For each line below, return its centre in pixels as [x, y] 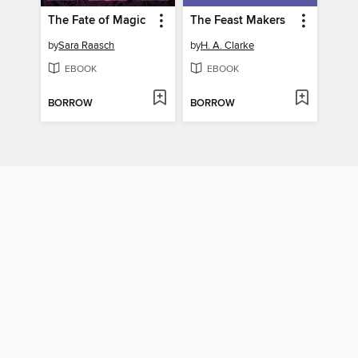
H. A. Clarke [227, 46]
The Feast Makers [237, 21]
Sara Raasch [87, 46]
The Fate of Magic [97, 21]
